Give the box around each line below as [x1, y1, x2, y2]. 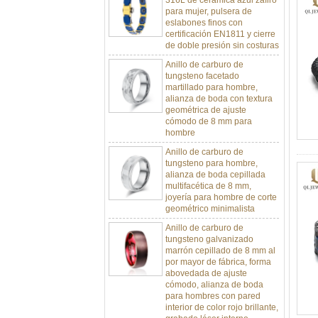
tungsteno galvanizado [165, 224, 253, 234]
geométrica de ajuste [165, 94, 246, 105]
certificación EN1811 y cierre [165, 18, 275, 29]
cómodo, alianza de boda [165, 269, 263, 280]
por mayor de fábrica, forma [165, 246, 271, 257]
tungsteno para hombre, [165, 148, 258, 158]
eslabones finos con [165, 7, 243, 18]
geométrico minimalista [165, 193, 255, 204]
